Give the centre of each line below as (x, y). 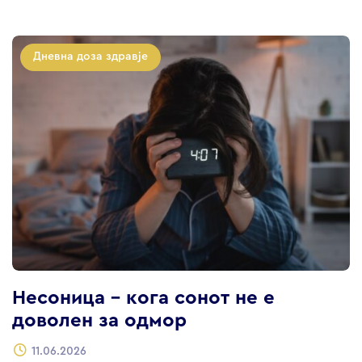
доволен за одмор (99, 321)
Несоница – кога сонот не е (143, 299)
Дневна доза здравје (90, 57)
